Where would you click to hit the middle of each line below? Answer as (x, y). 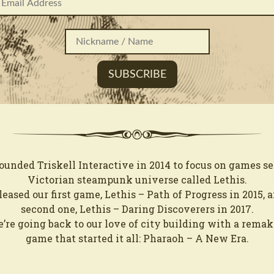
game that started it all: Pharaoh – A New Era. (137, 239)
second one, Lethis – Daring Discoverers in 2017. (137, 209)
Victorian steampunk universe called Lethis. (137, 180)
